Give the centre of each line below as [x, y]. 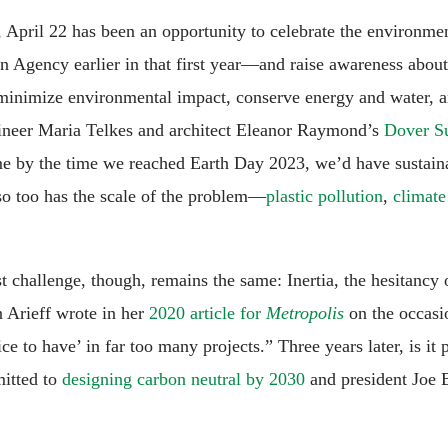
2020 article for [205, 312]
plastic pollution [324, 195]
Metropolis [305, 312]
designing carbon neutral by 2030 [186, 378]
